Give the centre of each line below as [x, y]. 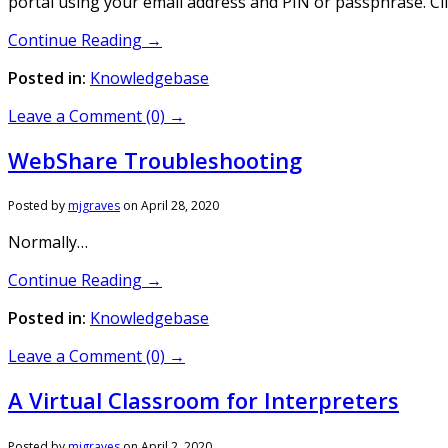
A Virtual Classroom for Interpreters [203, 400]
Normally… [52, 242]
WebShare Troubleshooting [155, 159]
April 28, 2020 [180, 205]
